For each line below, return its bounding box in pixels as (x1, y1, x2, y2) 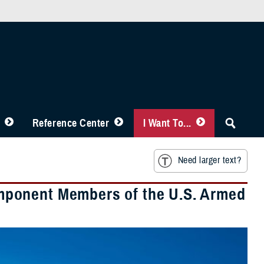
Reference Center (32, 117, 110, 130)
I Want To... (143, 117, 192, 130)
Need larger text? (177, 154, 241, 167)
